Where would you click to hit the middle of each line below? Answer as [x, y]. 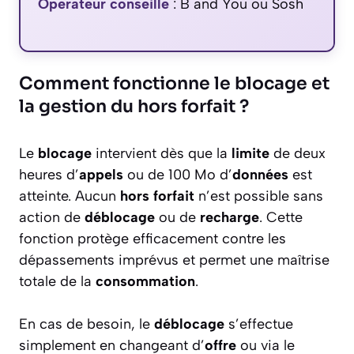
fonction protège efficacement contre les [153, 238]
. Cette [281, 217]
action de [52, 217]
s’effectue [259, 324]
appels [101, 174]
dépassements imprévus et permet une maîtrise [174, 260]
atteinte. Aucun [70, 196]
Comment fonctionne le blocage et [174, 83]
